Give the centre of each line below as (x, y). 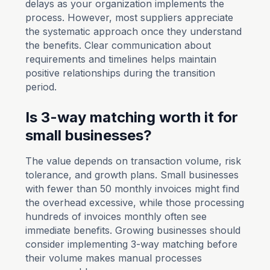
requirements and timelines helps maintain (121, 59)
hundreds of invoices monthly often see (116, 216)
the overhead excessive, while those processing (135, 202)
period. (41, 87)
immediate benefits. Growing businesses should (133, 230)
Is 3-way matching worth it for (132, 117)
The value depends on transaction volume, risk (133, 161)
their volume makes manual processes (114, 258)
